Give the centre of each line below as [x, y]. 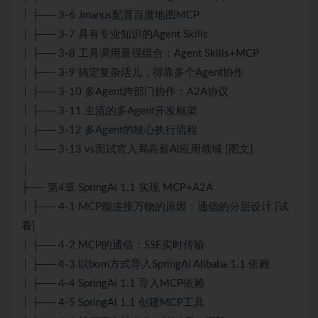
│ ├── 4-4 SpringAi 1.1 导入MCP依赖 [113, 284]
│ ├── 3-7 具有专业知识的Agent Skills [115, 35]
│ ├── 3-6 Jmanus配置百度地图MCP [110, 16]
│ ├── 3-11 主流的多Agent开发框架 [109, 111]
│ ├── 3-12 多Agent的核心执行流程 [109, 131]
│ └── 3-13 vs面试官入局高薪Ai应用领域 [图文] [137, 150]
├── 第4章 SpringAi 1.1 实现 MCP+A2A [117, 188]
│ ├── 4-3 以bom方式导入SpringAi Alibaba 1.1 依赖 [146, 265]
